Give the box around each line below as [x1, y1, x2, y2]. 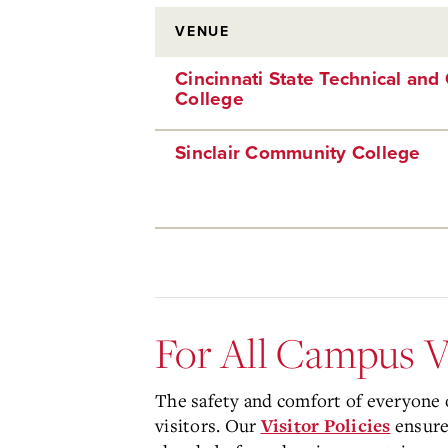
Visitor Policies [260, 415, 391, 438]
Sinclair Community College [175, 142, 421, 164]
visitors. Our [155, 413, 261, 437]
